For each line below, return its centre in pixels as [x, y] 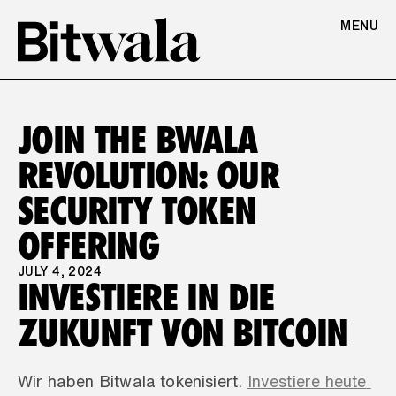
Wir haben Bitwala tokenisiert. [133, 381]
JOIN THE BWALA [137, 139]
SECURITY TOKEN [137, 210]
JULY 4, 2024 [60, 271]
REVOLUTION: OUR [148, 175]
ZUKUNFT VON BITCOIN [183, 332]
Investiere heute [307, 381]
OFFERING [88, 245]
